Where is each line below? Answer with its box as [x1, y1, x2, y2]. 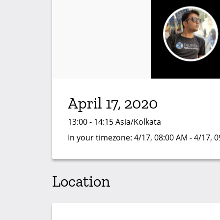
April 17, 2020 [68, 94, 158, 113]
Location [52, 171, 110, 191]
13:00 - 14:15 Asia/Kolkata [68, 116, 161, 128]
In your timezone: [68, 132, 134, 143]
